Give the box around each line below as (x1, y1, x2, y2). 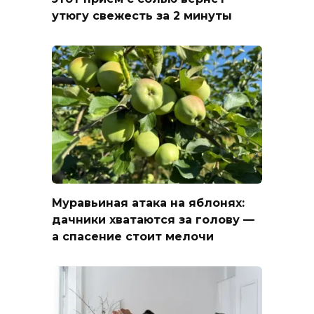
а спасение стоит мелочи (52, 229, 214, 243)
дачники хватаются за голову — (52, 212, 254, 226)
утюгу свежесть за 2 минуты (52, 8, 232, 22)
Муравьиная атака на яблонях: (52, 196, 245, 210)
